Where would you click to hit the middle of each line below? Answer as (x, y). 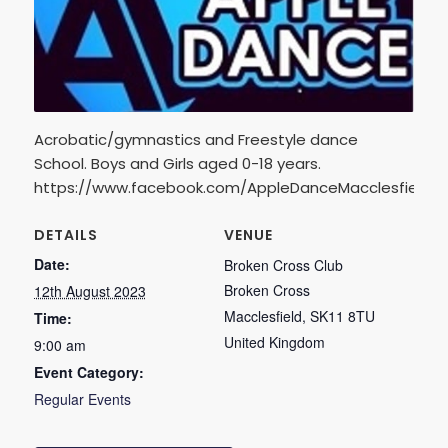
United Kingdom (274, 342)
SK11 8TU (342, 316)
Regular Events (82, 399)
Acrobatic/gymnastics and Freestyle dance (195, 140)
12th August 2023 (89, 291)
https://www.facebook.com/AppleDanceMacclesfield (232, 188)
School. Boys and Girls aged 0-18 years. (177, 164)
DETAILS (65, 235)
